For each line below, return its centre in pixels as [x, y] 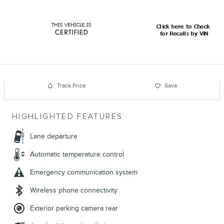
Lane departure [54, 136]
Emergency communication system [84, 172]
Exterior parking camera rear [74, 208]
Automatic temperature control [77, 154]
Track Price [71, 86]
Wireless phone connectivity [74, 190]
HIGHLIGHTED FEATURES [67, 116]
